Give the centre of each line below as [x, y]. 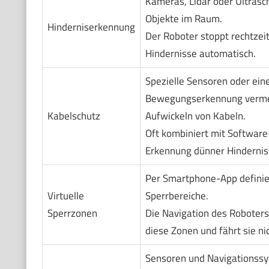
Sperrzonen [72, 213]
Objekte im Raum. [183, 19]
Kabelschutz [74, 116]
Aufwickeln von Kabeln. [195, 116]
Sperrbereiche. [177, 196]
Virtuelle [65, 196]
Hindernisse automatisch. [200, 54]
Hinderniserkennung [91, 27]
